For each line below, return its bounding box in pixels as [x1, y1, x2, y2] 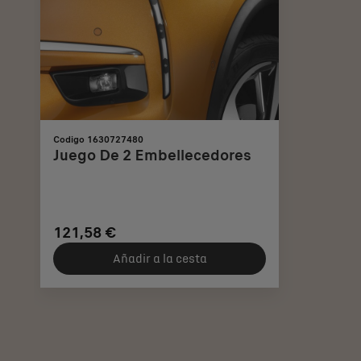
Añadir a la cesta [112, 251, 207, 266]
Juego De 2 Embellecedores [53, 144, 251, 166]
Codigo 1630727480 [53, 133, 143, 146]
